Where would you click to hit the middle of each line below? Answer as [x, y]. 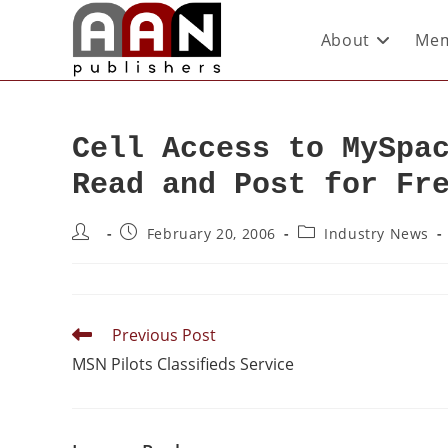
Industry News [377, 233]
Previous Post [164, 335]
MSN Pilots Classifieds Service [183, 364]
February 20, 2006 [211, 233]
